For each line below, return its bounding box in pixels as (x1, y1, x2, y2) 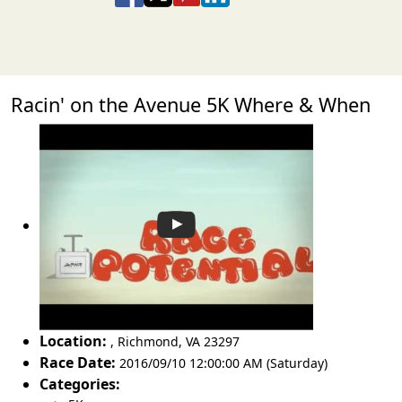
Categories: (39, 373, 120, 394)
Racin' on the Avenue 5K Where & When (11, 92, 371, 118)
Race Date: (39, 352, 116, 372)
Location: (39, 330, 107, 351)
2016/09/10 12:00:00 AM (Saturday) (119, 354, 328, 371)
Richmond (118, 332, 179, 350)
